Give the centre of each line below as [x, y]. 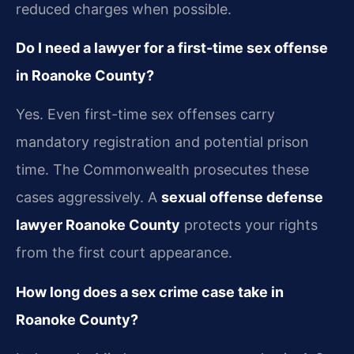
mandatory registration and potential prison [162, 142]
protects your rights [249, 225]
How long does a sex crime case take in [150, 292]
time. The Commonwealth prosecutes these [162, 170]
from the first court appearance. [124, 253]
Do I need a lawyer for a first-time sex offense [172, 48]
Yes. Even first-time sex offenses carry [145, 115]
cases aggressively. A [88, 198]
